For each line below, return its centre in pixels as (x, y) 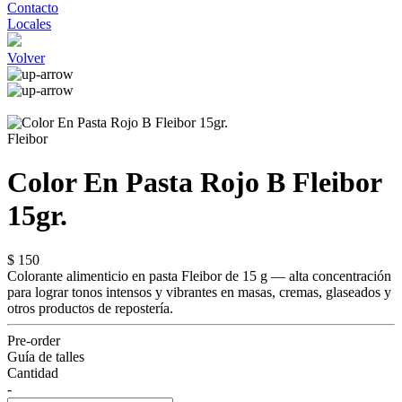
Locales (29, 24)
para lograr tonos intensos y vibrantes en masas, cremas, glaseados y (199, 292)
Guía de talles (46, 356)
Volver (26, 58)
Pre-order (34, 340)
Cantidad (33, 372)
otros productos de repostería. (90, 308)
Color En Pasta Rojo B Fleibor (194, 183)
